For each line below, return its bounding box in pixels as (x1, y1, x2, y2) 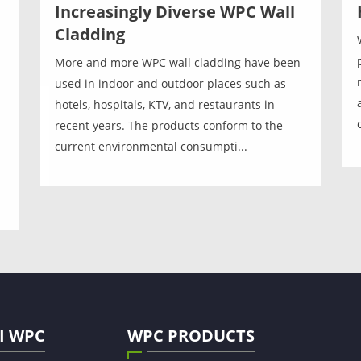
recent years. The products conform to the (54, 117, 283, 133)
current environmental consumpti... (54, 138, 247, 154)
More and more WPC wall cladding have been (54, 54, 301, 70)
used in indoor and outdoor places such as (54, 75, 286, 91)
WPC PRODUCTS (127, 324, 255, 346)
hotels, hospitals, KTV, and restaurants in (54, 96, 275, 112)
